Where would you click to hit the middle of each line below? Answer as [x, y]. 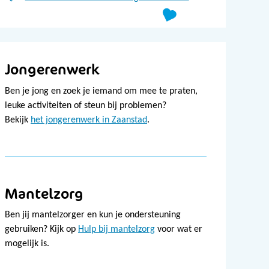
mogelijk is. [27, 244]
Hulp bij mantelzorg [116, 230]
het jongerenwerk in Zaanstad [89, 120]
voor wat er [179, 230]
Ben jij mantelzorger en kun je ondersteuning [93, 215]
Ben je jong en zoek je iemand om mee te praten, [101, 91]
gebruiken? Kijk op [41, 230]
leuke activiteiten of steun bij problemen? [86, 105]
